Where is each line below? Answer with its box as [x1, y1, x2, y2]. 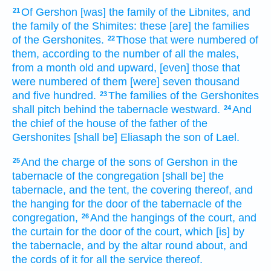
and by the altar [87, 239, 162, 252]
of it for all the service [60, 253, 163, 266]
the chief [12, 117, 53, 130]
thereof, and [195, 183, 253, 196]
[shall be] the [162, 169, 224, 182]
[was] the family [80, 6, 155, 19]
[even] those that [160, 62, 240, 74]
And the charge [21, 155, 95, 168]
